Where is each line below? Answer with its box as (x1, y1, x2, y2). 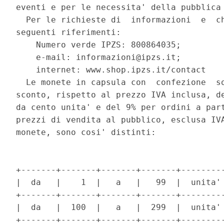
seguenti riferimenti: (16, 27, 126, 37)
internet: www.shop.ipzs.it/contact (16, 65, 211, 75)
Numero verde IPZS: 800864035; (16, 40, 186, 50)
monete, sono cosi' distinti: (16, 127, 161, 137)
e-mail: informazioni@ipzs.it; (16, 52, 186, 62)
